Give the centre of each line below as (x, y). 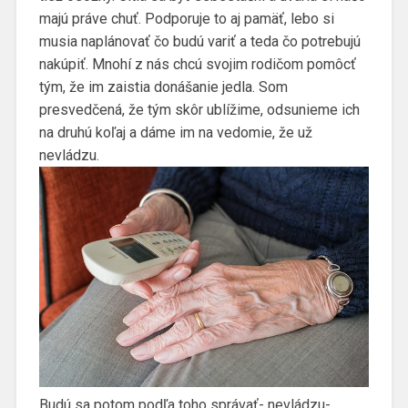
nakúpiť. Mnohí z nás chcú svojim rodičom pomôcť (197, 65)
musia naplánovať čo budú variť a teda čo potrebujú (199, 42)
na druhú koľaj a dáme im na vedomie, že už (175, 133)
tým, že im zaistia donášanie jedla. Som (163, 87)
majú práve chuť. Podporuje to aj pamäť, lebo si (186, 19)
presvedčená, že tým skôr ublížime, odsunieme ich (199, 110)
